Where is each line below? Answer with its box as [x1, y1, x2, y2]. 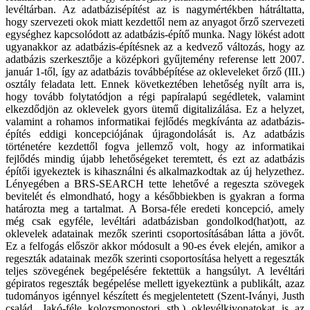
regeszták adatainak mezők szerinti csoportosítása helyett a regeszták [6, 253, 304, 265]
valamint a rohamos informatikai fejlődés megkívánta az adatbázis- [6, 116, 304, 128]
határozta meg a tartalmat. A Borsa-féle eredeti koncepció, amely [6, 203, 304, 215]
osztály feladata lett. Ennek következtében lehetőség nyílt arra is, [6, 78, 304, 91]
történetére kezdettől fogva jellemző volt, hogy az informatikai [6, 140, 304, 153]
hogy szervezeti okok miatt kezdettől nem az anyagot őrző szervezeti [6, 16, 304, 28]
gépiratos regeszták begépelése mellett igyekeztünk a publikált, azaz [6, 277, 304, 290]
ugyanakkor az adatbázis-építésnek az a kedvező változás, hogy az [6, 41, 304, 53]
